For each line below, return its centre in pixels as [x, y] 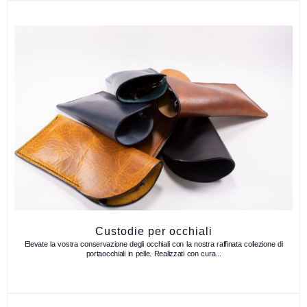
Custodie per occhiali [153, 232]
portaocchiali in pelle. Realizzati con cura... [153, 254]
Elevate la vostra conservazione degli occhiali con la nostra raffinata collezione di [153, 244]
